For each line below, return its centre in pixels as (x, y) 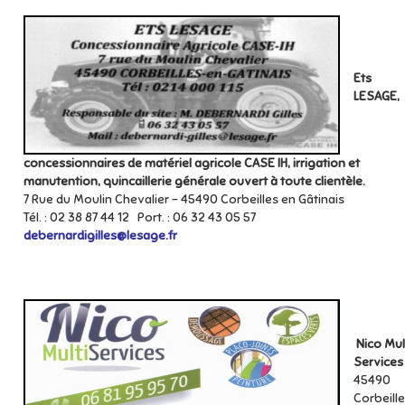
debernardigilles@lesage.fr (100, 235)
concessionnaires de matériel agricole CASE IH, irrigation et (192, 163)
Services (378, 362)
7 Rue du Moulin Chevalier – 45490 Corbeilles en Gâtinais (185, 199)
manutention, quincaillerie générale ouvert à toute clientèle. (194, 181)
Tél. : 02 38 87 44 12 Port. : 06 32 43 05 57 (145, 217)
